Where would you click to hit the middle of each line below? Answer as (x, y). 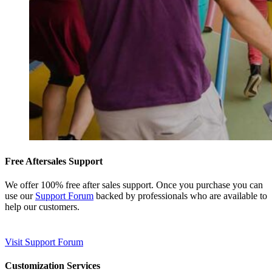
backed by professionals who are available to (180, 196)
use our (20, 196)
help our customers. (42, 207)
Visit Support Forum (44, 242)
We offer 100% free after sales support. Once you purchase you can (134, 185)
